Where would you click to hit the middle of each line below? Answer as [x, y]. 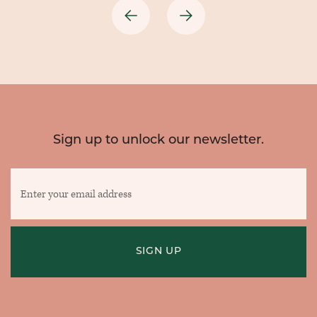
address [175, 232]
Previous [131, 40]
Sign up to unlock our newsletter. [158, 141]
